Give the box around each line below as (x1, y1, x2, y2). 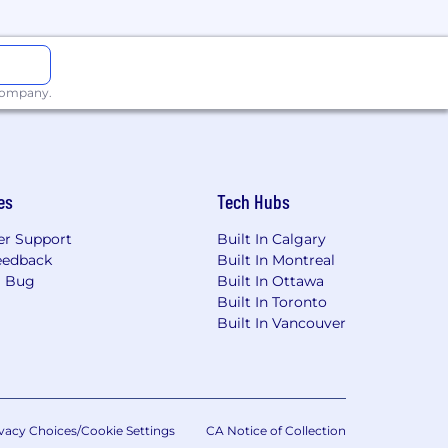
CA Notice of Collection (206, 423, 346, 438)
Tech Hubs (216, 189, 290, 213)
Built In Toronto (216, 293, 327, 311)
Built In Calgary (216, 230, 326, 248)
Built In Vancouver (216, 314, 346, 332)
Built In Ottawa (216, 272, 324, 290)
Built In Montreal (216, 251, 335, 269)
